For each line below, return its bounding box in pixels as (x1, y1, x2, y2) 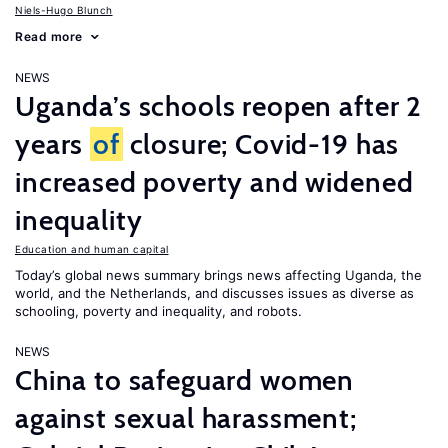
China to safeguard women (15, 363, 355, 397)
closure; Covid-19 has (122, 127, 400, 161)
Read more (15, 29, 83, 44)
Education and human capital (15, 243, 169, 255)
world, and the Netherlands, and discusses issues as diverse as (15, 285, 414, 301)
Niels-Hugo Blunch (15, 4, 113, 16)
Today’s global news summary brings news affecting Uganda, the (15, 267, 422, 283)
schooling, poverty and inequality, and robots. (15, 303, 302, 319)
